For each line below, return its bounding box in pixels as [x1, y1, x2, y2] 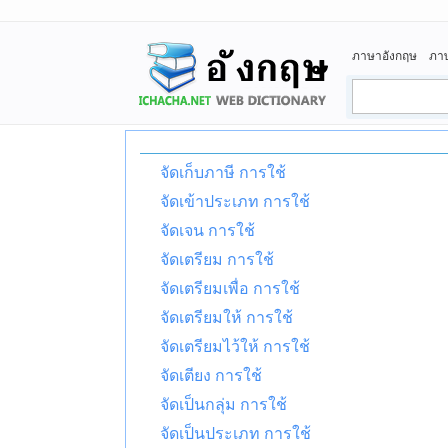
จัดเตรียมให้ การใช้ [160, 308, 293, 326]
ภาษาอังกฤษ [352, 49, 417, 63]
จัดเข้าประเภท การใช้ [160, 192, 310, 210]
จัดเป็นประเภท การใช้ [160, 424, 311, 442]
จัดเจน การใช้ [160, 221, 255, 239]
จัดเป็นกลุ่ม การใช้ [160, 395, 287, 413]
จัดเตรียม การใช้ [160, 250, 274, 268]
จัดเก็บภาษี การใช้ [160, 163, 286, 181]
